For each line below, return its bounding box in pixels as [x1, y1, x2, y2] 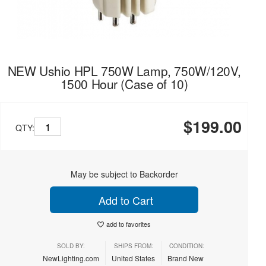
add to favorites [106, 219, 151, 229]
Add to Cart [95, 192, 153, 208]
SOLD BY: [57, 242, 85, 250]
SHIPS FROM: [113, 242, 153, 250]
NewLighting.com [43, 253, 99, 263]
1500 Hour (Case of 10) [60, 75, 188, 93]
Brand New [167, 253, 205, 263]
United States [112, 253, 155, 263]
